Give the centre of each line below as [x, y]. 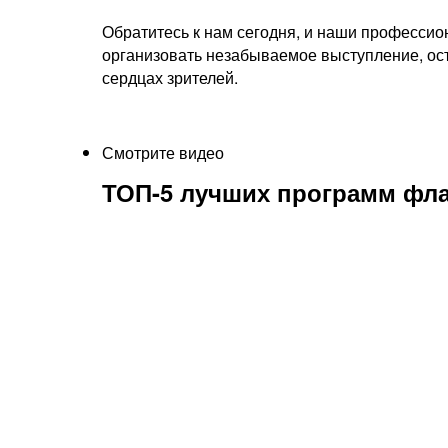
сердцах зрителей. [170, 78]
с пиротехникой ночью [266, 395]
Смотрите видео [163, 153]
